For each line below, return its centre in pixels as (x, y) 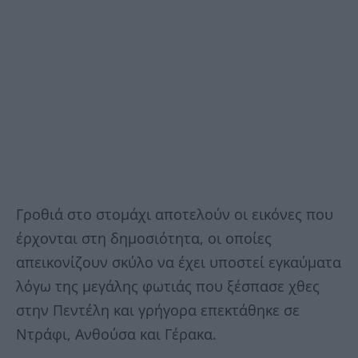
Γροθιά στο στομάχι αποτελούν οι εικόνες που (175, 214)
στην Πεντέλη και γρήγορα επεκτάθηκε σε (158, 310)
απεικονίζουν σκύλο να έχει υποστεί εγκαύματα (179, 262)
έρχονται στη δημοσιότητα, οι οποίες (144, 238)
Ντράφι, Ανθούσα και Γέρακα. (116, 334)
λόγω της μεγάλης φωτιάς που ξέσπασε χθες (168, 286)
